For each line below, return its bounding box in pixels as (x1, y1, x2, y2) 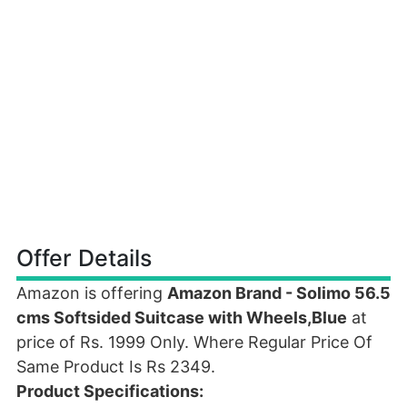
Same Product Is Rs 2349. (16, 357, 215, 376)
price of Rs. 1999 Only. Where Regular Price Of (16, 333, 372, 352)
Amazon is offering (16, 283, 167, 303)
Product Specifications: (16, 382, 203, 401)
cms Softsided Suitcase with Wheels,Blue (16, 308, 347, 327)
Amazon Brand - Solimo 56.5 (167, 283, 391, 303)
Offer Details (16, 244, 152, 272)
